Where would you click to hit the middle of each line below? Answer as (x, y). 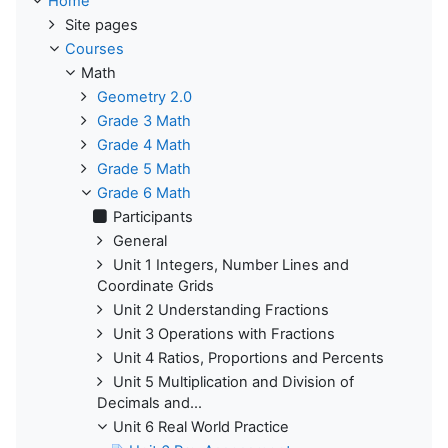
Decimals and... (149, 402)
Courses (94, 48)
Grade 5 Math (144, 168)
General (140, 240)
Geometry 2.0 (144, 96)
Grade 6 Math (144, 192)
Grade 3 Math (144, 120)
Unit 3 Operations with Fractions (224, 333)
